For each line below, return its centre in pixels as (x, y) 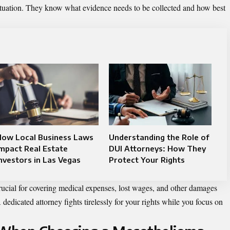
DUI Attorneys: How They (157, 149)
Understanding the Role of (159, 137)
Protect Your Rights (147, 160)
